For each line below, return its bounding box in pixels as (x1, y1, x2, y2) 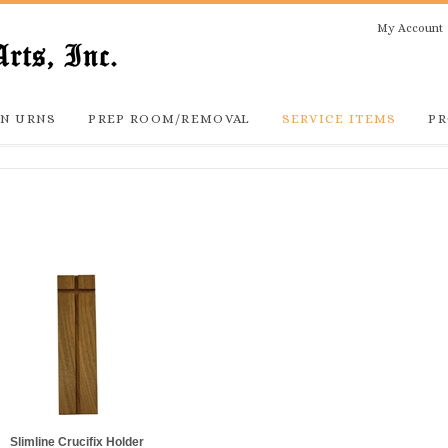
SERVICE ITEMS (281, 111, 397, 126)
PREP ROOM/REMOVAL (88, 111, 250, 126)
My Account (377, 21, 443, 36)
